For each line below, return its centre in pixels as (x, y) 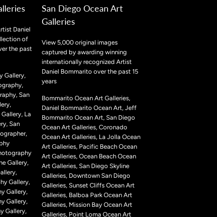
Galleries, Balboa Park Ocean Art (87, 195)
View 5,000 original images (80, 43)
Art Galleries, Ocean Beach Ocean (89, 156)
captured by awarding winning (84, 52)
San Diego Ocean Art (82, 8)
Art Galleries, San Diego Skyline (85, 166)
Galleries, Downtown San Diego (86, 176)
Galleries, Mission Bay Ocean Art (87, 205)
